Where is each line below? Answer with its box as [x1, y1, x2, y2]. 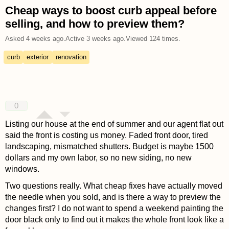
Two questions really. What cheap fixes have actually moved [5, 181, 222, 191]
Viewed [125, 34, 149, 42]
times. [159, 34, 180, 42]
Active [65, 34, 86, 42]
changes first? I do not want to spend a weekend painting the [5, 204, 223, 213]
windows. [5, 164, 39, 173]
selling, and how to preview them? [5, 17, 185, 30]
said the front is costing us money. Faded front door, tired [5, 130, 208, 140]
